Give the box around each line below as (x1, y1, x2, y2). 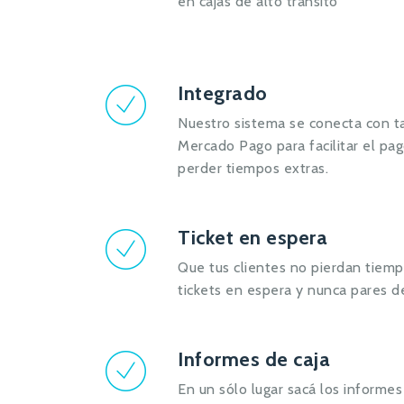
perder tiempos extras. (178, 160, 328, 177)
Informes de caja (178, 347, 330, 372)
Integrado (178, 81, 268, 106)
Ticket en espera (178, 225, 327, 250)
